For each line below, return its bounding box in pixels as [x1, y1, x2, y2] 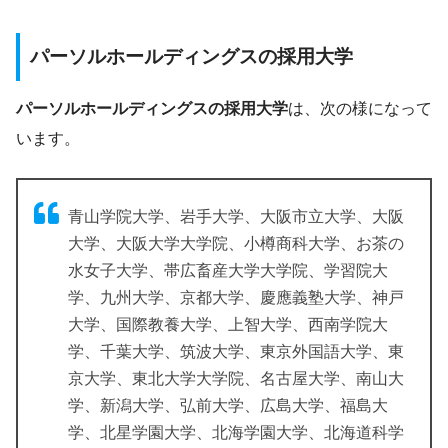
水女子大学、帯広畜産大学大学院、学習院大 [68, 262, 388, 280]
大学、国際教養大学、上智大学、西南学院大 [68, 316, 388, 334]
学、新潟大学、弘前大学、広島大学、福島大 [68, 397, 388, 415]
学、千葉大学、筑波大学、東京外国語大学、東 [68, 343, 404, 361]
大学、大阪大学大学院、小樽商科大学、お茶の [68, 235, 404, 253]
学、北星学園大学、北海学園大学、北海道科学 [68, 424, 404, 442]
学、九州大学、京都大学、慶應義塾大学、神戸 [68, 289, 404, 307]
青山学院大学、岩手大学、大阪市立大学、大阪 [68, 208, 404, 226]
